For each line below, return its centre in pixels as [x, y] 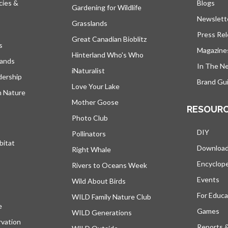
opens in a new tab [32, 206]
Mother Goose [95, 102]
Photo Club [90, 118]
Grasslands [90, 23]
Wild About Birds [99, 181]
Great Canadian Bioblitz [109, 39]
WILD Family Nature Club [111, 197]
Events [208, 179]
